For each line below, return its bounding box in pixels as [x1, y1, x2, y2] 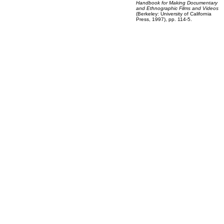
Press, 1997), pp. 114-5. [136, 16, 192, 22]
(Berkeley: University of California [136, 11, 211, 16]
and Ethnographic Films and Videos [136, 5, 218, 11]
